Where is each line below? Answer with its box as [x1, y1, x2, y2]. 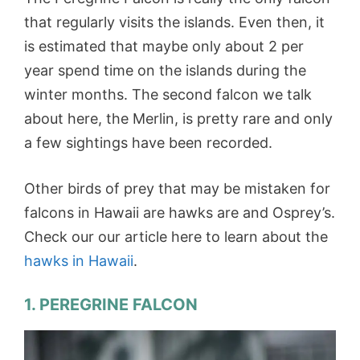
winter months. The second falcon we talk [24, 85, 312, 103]
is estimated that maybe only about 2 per [24, 37, 304, 55]
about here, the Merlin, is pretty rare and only [24, 109, 333, 127]
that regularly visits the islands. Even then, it [24, 13, 325, 31]
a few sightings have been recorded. [24, 133, 276, 151]
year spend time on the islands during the [24, 61, 306, 79]
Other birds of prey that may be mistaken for [24, 179, 330, 197]
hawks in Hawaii [24, 252, 133, 269]
